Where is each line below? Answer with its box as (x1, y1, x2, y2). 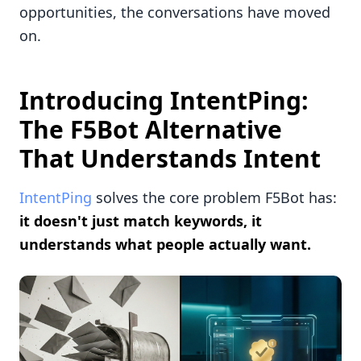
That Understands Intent (19, 142, 321, 176)
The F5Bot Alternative (19, 113, 282, 147)
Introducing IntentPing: (19, 84, 309, 118)
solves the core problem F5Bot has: (92, 188, 337, 208)
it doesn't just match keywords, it (19, 211, 262, 231)
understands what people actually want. (19, 234, 311, 255)
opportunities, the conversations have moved (19, 2, 330, 23)
